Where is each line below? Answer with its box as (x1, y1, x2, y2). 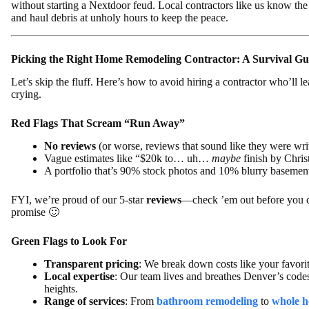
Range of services (44, 295, 125, 307)
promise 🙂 (11, 206, 59, 218)
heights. (44, 282, 78, 295)
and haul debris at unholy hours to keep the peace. (11, 12, 228, 24)
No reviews (44, 139, 96, 152)
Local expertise (44, 270, 114, 282)
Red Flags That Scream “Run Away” (11, 117, 185, 130)
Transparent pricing (44, 257, 139, 270)
